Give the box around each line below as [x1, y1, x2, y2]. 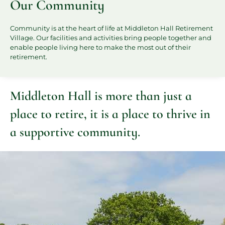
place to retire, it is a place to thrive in [10, 106, 210, 122]
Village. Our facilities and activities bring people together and [10, 34, 211, 42]
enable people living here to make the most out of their [10, 43, 191, 51]
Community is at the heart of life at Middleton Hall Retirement [10, 24, 213, 32]
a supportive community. [10, 124, 140, 140]
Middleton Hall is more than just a [10, 88, 192, 103]
